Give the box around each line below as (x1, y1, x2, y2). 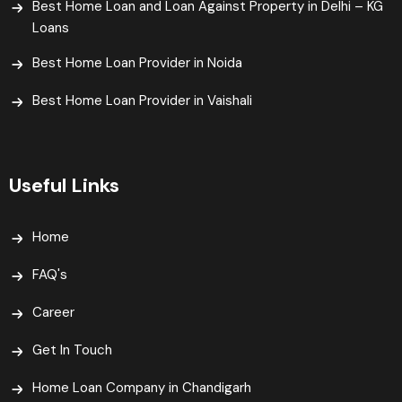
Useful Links (9, 172, 119, 199)
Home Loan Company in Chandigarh (32, 379, 251, 398)
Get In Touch (32, 341, 112, 360)
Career (32, 303, 74, 322)
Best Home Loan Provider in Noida (32, 54, 242, 73)
